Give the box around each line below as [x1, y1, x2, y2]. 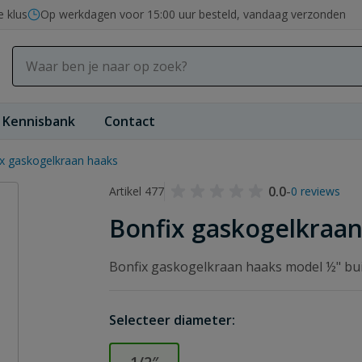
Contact [104, 112, 155, 130]
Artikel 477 [109, 183, 165, 199]
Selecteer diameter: [109, 311, 236, 329]
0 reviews [291, 183, 341, 199]
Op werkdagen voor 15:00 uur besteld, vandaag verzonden [40, 6, 346, 22]
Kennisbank [2, 112, 75, 130]
